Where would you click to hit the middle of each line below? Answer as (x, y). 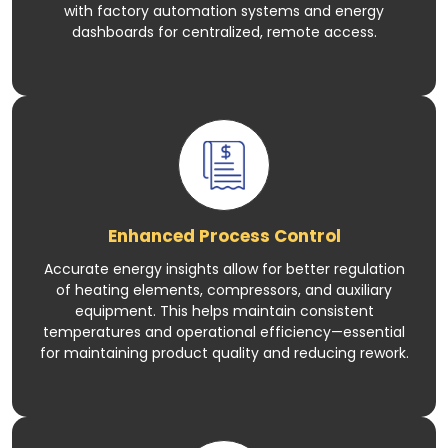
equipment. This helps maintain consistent (224, 310)
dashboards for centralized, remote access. (224, 31)
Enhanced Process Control (224, 235)
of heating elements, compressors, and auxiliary (224, 289)
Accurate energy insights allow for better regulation (224, 268)
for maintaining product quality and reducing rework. (224, 352)
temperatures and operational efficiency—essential (224, 331)
